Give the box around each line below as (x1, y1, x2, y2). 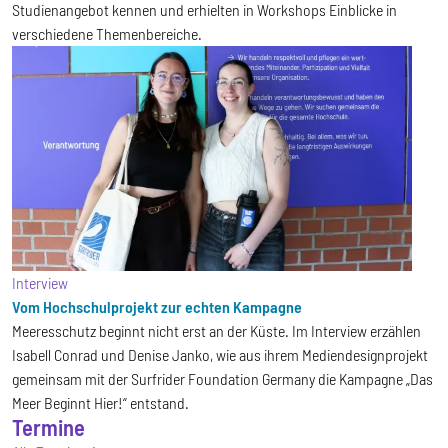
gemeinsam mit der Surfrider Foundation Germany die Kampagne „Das (12, 369, 433, 389)
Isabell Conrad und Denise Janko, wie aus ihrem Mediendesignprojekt (12, 345, 428, 365)
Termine (12, 414, 85, 441)
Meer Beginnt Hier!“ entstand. (12, 393, 189, 413)
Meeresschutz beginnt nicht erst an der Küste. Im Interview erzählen (12, 321, 421, 341)
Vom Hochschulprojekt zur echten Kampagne (12, 297, 302, 317)
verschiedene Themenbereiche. (12, 23, 205, 43)
